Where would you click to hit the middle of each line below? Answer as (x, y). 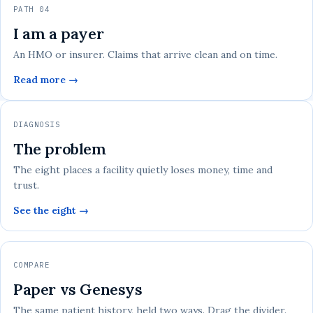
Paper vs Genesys (78, 289)
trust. (26, 185)
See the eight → (51, 210)
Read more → (46, 79)
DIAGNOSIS (37, 124)
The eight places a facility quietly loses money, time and (143, 169)
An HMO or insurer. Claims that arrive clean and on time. (145, 54)
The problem (60, 148)
